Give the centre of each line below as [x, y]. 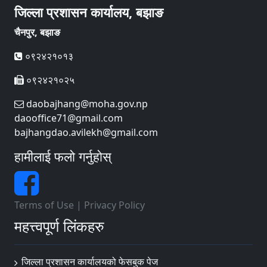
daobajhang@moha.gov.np [86, 104]
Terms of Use [44, 205]
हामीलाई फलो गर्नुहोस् [63, 156]
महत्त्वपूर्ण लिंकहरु [59, 226]
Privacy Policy [114, 205]
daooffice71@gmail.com [69, 118]
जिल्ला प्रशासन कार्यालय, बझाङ [89, 12]
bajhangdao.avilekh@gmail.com [86, 132]
